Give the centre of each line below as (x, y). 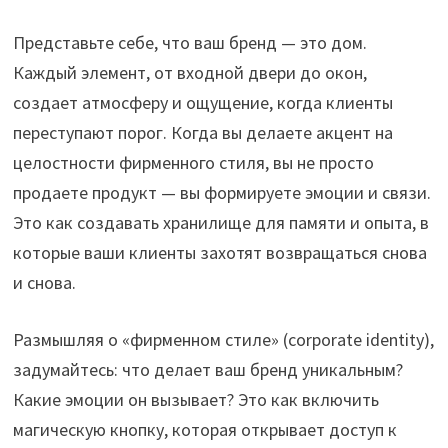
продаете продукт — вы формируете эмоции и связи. (222, 192)
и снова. (45, 282)
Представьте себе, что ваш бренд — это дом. (190, 42)
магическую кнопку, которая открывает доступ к (205, 429)
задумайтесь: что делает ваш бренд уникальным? (208, 369)
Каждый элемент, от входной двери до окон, (190, 72)
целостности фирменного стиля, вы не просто (194, 162)
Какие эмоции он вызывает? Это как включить (196, 399)
